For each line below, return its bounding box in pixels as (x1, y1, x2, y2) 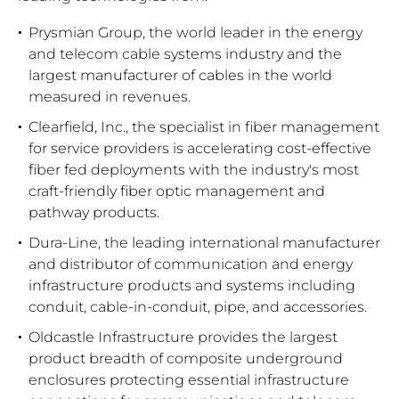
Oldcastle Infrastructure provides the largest (28, 329, 338, 346)
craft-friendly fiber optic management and (28, 183, 325, 200)
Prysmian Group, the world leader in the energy (28, 24, 362, 42)
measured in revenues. (28, 88, 191, 106)
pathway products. (28, 204, 159, 222)
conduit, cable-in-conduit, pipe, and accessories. (28, 298, 367, 316)
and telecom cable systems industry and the (28, 45, 342, 63)
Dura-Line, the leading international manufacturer (28, 234, 380, 252)
